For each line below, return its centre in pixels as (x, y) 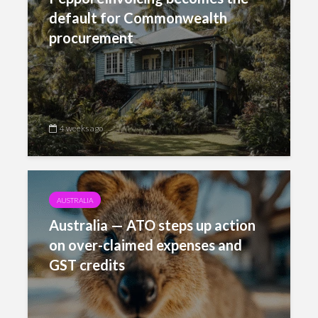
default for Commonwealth (138, 18)
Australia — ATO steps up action (152, 225)
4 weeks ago (81, 128)
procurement (91, 38)
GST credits (87, 265)
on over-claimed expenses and (146, 245)
